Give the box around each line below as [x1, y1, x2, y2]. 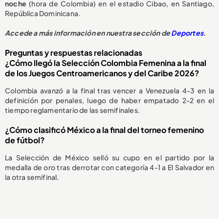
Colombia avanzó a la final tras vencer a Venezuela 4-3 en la [5, 86, 214, 95]
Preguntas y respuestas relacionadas [5, 47, 142, 58]
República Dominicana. [5, 8, 81, 18]
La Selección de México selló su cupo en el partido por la [5, 153, 214, 162]
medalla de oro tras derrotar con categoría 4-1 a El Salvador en [5, 162, 214, 172]
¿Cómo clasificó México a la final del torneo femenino [5, 124, 204, 135]
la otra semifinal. [5, 172, 59, 181]
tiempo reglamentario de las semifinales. [5, 105, 140, 114]
